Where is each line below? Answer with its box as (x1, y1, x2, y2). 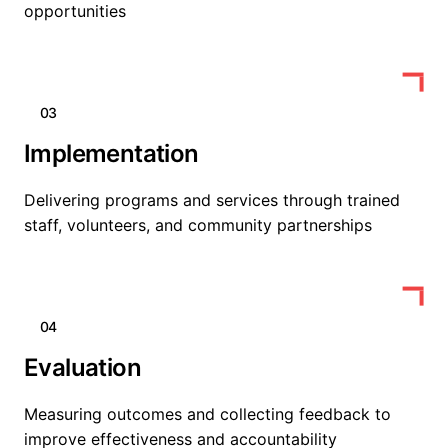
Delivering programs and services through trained (24, 190, 400, 210)
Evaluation (24, 353, 141, 382)
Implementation (24, 139, 199, 168)
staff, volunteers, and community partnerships (24, 215, 372, 235)
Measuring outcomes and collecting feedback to (24, 404, 391, 424)
